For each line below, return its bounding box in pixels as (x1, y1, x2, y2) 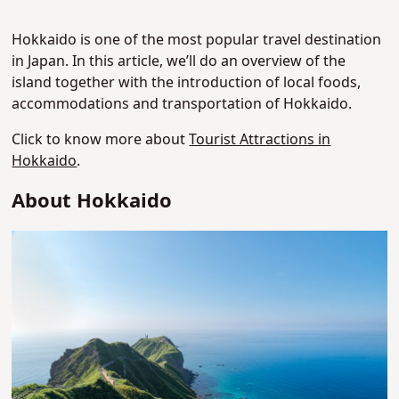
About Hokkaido (12, 187, 173, 217)
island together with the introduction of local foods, (12, 72, 362, 94)
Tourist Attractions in (189, 129, 331, 151)
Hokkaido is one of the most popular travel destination (12, 29, 382, 52)
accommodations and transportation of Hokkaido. (12, 94, 353, 116)
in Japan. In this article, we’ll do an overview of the (12, 51, 346, 73)
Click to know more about (12, 129, 190, 151)
